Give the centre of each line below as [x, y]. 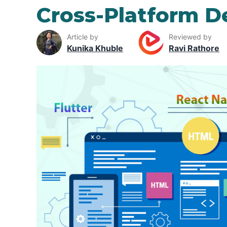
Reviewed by [190, 36]
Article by [83, 36]
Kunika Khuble [95, 48]
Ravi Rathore [194, 48]
